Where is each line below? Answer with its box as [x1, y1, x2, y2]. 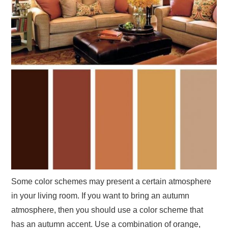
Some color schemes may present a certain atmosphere [11, 177, 212, 186]
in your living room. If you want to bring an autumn [11, 191, 190, 200]
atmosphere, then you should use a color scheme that [11, 205, 204, 214]
